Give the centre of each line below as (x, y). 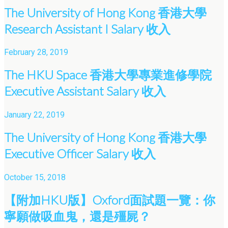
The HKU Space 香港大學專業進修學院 (108, 75)
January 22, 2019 (34, 115)
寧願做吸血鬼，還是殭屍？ (77, 216)
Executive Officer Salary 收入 (80, 154)
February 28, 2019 (36, 52)
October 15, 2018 (35, 178)
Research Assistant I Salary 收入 (87, 28)
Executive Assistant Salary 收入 (85, 91)
